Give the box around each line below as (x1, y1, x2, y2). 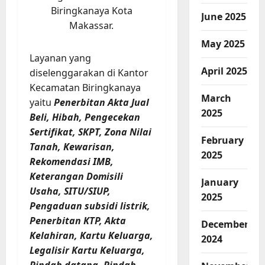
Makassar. (69, 18, 114, 32)
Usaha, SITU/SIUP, (30, 184, 111, 198)
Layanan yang (30, 51, 91, 64)
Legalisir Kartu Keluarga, (30, 243, 145, 257)
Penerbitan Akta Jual (54, 95, 149, 109)
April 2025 (201, 64, 247, 78)
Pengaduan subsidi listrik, (30, 199, 150, 212)
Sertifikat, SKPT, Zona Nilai (30, 125, 151, 138)
